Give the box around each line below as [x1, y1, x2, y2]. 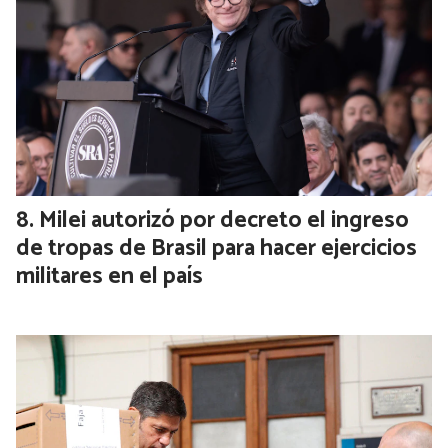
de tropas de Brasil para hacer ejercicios [16, 230, 417, 268]
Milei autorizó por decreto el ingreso [39, 202, 409, 240]
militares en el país [16, 258, 203, 296]
